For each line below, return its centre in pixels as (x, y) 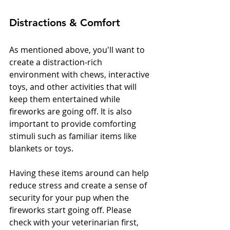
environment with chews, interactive (80, 75)
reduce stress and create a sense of (79, 186)
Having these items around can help (80, 173)
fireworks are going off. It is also (72, 112)
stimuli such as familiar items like (74, 136)
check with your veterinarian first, (75, 223)
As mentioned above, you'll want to (78, 50)
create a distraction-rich (57, 62)
